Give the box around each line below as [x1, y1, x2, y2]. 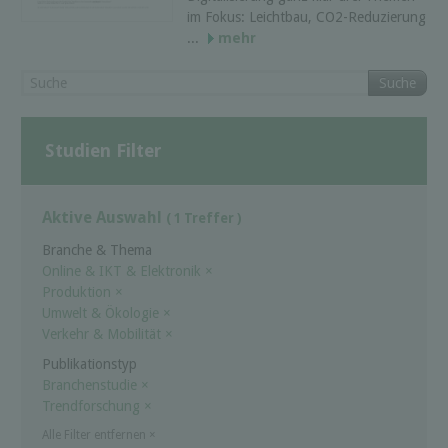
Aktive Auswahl [42, 208, 166, 228]
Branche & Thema [42, 241, 152, 258]
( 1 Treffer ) [166, 211, 242, 227]
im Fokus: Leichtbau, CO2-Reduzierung [187, 9, 426, 26]
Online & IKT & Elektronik [42, 262, 205, 279]
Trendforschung [42, 397, 144, 414]
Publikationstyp [42, 355, 137, 372]
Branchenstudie [42, 376, 141, 393]
